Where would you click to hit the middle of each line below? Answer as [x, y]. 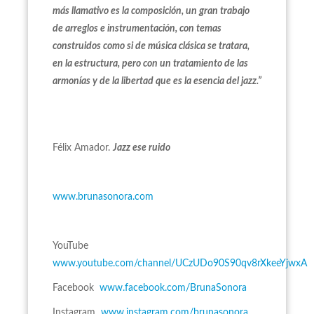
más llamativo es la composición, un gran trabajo [151, 11]
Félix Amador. [83, 148]
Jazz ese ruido [142, 148]
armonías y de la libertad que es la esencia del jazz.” [157, 81]
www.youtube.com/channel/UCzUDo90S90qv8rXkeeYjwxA [180, 264]
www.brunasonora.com [103, 197]
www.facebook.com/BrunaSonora [173, 288]
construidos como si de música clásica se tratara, [151, 46]
